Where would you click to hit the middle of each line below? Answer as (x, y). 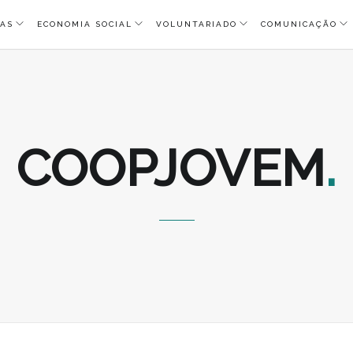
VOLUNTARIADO (196, 24)
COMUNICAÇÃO (299, 24)
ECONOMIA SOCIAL (84, 24)
